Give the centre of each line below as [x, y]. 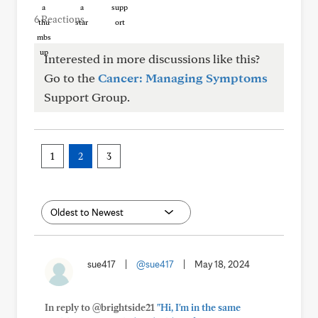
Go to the [71, 78]
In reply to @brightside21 [101, 307]
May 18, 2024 [222, 264]
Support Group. [87, 97]
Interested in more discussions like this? [152, 59]
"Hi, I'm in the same [199, 307]
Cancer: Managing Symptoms [183, 78]
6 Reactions [59, 19]
